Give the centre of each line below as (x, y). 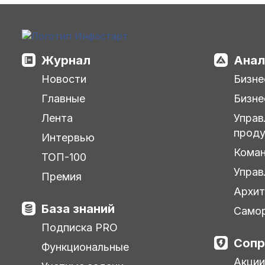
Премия (62, 176)
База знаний (78, 209)
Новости (64, 79)
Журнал (66, 60)
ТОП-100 (64, 157)
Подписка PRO (80, 227)
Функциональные (85, 247)
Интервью (68, 137)
